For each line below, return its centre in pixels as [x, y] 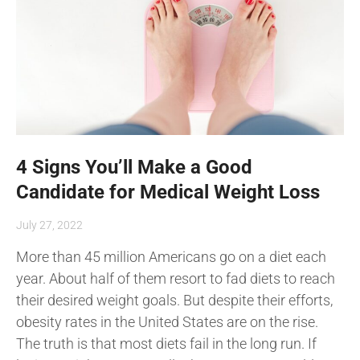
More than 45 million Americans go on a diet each [171, 256]
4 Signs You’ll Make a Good [134, 167]
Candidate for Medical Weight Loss [168, 192]
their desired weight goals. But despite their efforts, [174, 300]
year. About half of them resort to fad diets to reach [176, 278]
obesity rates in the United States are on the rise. [167, 321]
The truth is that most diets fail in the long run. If [166, 343]
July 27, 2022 [49, 225]
